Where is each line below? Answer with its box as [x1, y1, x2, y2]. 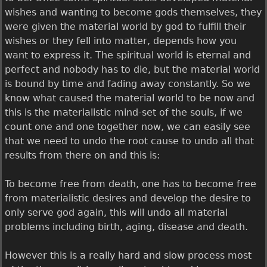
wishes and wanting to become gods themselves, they [5, 7, 262, 18]
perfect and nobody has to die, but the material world [5, 64, 260, 75]
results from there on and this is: [5, 150, 160, 161]
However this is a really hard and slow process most [5, 250, 252, 261]
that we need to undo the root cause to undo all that [5, 135, 254, 147]
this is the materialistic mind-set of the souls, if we [5, 107, 243, 118]
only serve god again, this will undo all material [5, 207, 228, 218]
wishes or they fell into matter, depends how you [5, 35, 237, 46]
